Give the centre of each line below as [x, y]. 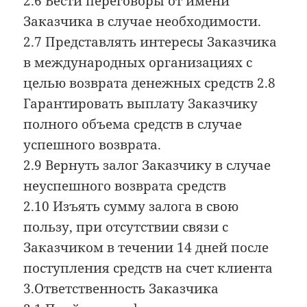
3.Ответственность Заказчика [121, 288]
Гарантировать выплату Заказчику [141, 103]
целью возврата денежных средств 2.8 [150, 83]
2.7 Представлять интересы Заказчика [150, 41]
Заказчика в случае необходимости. [143, 21]
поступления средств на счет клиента [148, 268]
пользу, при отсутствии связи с [126, 226]
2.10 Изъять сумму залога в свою [131, 206]
